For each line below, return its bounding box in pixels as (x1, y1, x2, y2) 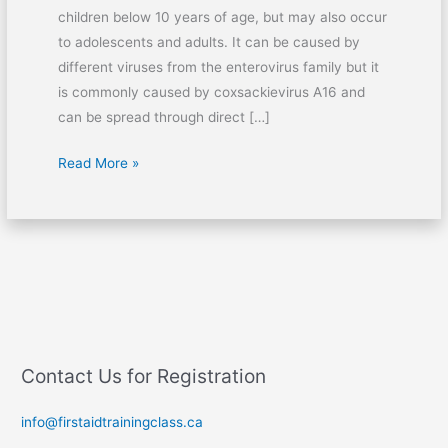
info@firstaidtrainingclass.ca (21, 414, 204, 431)
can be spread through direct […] (57, 109, 270, 126)
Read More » (57, 154, 139, 171)
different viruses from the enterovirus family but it (57, 59, 379, 76)
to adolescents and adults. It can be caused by (57, 34, 360, 51)
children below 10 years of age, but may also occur (57, 9, 387, 26)
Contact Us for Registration (21, 364, 267, 389)
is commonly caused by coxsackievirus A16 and (57, 84, 365, 101)
